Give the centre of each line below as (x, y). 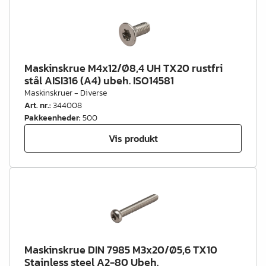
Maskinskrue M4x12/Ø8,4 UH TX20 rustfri (123, 68)
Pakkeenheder (52, 118)
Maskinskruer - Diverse (66, 93)
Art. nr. (37, 105)
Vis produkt (133, 138)
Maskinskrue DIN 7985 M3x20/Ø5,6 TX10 (121, 250)
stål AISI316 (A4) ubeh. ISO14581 (99, 80)
